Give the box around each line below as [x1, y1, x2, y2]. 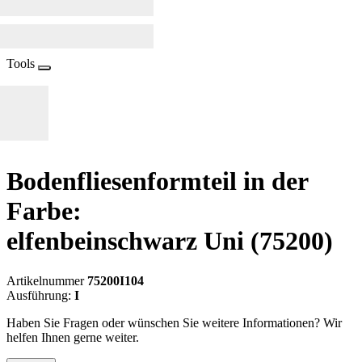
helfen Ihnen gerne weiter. [6, 330, 139, 344]
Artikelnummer [6, 273, 87, 288]
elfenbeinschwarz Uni [6, 226, 250, 256]
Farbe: [6, 196, 82, 226]
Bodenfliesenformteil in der [6, 166, 308, 196]
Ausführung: [6, 288, 74, 302]
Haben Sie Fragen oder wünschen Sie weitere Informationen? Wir [6, 315, 342, 330]
